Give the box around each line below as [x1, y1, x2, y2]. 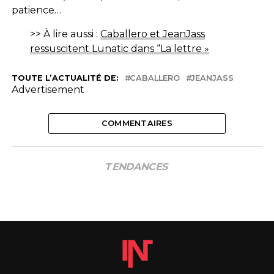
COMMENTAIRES [101, 118, 173, 128]
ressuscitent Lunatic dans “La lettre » [29, 42, 209, 54]
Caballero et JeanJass [100, 28, 205, 40]
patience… [11, 4, 61, 16]
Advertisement [11, 83, 84, 95]
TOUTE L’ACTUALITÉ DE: [11, 73, 119, 83]
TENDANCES [103, 160, 171, 172]
